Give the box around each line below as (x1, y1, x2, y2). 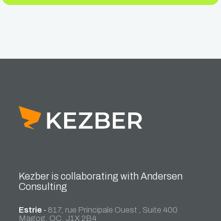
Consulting (19, 182, 68, 192)
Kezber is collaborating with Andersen (19, 171, 183, 182)
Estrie (19, 206, 42, 215)
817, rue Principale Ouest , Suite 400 (48, 206, 178, 215)
